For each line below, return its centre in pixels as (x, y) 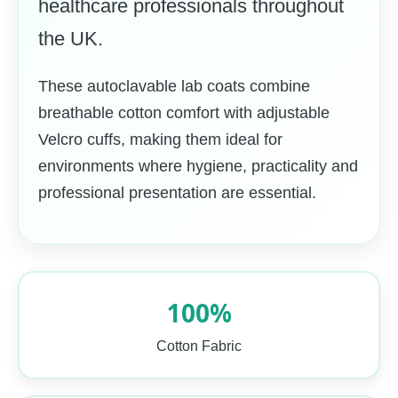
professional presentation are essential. (177, 193)
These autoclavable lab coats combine (174, 86)
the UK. (71, 39)
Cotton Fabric (199, 346)
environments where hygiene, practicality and (198, 166)
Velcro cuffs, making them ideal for (160, 139)
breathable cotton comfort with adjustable (184, 113)
